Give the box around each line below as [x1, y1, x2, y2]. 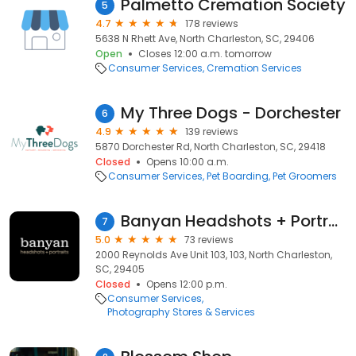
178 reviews [185, 17, 238, 30]
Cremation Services [207, 61, 302, 75]
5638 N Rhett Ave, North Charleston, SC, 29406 [95, 32, 315, 45]
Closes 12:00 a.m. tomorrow [138, 47, 272, 60]
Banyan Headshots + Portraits [328, 210, 338, 232]
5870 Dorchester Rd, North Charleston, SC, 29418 [95, 140, 326, 153]
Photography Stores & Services [107, 305, 256, 319]
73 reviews [184, 233, 234, 246]
